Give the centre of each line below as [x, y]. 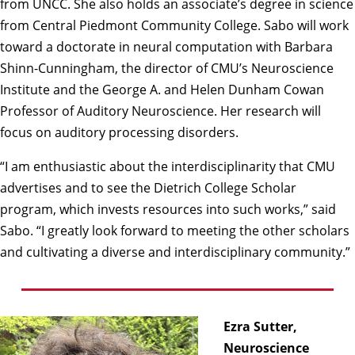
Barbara [309, 46]
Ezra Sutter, [260, 326]
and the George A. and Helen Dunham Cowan [187, 89]
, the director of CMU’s [183, 68]
